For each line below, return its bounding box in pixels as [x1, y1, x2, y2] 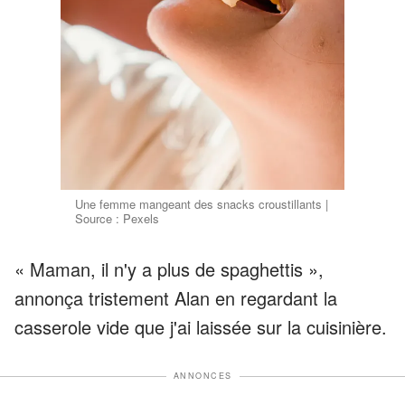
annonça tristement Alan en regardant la [14, 285, 337, 312]
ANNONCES [173, 370, 232, 382]
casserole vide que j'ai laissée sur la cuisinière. [14, 314, 387, 341]
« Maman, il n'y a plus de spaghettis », [14, 256, 324, 283]
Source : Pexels [75, 210, 160, 228]
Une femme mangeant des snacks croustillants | [75, 195, 329, 213]
